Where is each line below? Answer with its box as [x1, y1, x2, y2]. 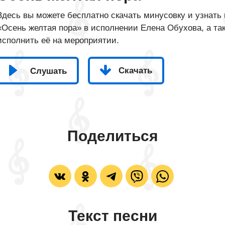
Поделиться [67, 128, 158, 144]
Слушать [30, 66, 67, 76]
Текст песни [68, 207, 157, 224]
